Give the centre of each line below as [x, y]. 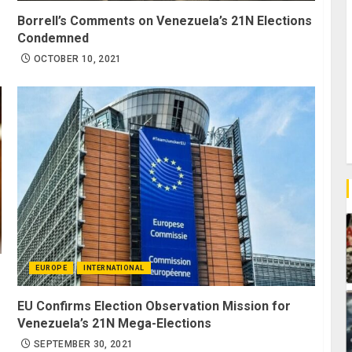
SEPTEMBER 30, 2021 [84, 344]
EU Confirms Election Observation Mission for [154, 306]
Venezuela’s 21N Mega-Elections [115, 323]
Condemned [53, 38]
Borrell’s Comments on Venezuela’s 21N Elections [165, 20]
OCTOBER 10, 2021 [78, 59]
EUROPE [51, 268]
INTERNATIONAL [114, 268]
